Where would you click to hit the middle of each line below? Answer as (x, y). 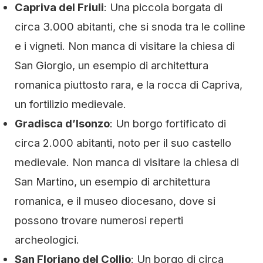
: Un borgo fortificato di (168, 123)
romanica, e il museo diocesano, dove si (115, 201)
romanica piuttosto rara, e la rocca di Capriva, (129, 85)
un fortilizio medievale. (70, 104)
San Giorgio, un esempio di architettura (112, 65)
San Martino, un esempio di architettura (112, 181)
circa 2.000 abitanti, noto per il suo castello (123, 143)
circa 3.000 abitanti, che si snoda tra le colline (130, 26)
